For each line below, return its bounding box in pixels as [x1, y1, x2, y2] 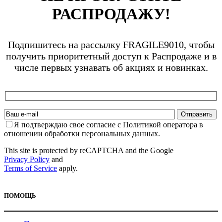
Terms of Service [4, 164, 57, 172]
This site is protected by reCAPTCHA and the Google [4, 146, 173, 155]
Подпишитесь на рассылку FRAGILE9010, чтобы [7, 39, 215, 51]
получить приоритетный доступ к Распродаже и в [5, 51, 217, 62]
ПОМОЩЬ [4, 191, 36, 199]
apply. [57, 164, 78, 172]
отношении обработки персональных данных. [4, 129, 160, 138]
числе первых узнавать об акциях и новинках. [14, 62, 208, 73]
